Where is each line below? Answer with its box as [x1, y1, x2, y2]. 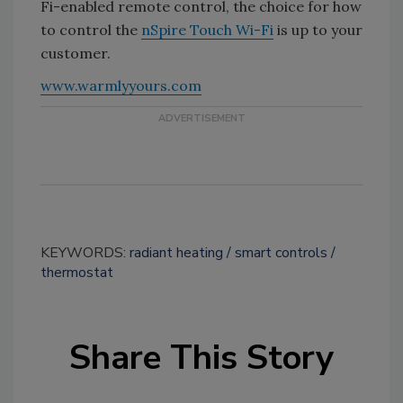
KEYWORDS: [40, 242, 130, 263]
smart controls [235, 242, 327, 263]
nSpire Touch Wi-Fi [141, 20, 273, 39]
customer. [40, 43, 111, 62]
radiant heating [130, 242, 223, 263]
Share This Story [69, 334, 334, 381]
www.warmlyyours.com [40, 76, 201, 94]
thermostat [40, 262, 113, 282]
